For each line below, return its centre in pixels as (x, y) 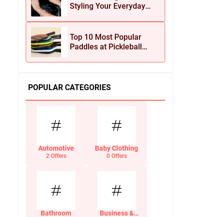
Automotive (56, 148)
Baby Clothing (116, 148)
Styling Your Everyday (108, 6)
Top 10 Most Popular (106, 37)
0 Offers (116, 156)
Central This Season (105, 56)
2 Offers (56, 156)
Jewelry (84, 25)
